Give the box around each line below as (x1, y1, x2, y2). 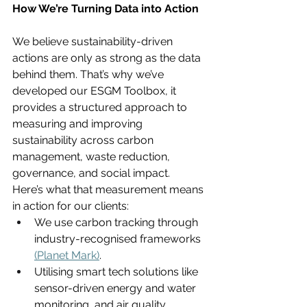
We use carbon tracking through (34, 215, 201, 229)
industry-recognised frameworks (34, 232, 204, 245)
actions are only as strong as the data (12, 51, 204, 64)
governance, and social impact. (12, 166, 170, 180)
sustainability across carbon (12, 133, 156, 147)
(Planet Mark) (34, 248, 99, 262)
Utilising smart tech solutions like (34, 265, 201, 278)
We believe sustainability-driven (12, 34, 175, 48)
